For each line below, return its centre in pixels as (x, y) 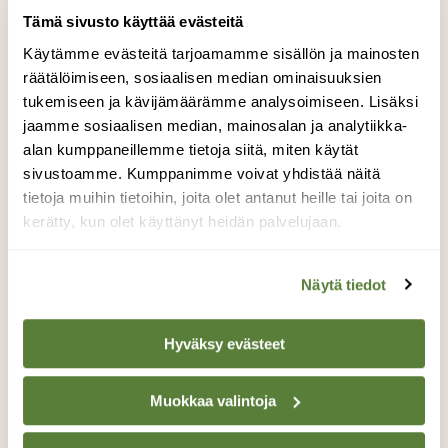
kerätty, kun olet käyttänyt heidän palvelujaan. (182, 221)
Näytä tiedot (344, 284)
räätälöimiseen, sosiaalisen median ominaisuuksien (202, 77)
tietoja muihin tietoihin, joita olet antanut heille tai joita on (217, 197)
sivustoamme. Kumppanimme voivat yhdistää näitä (201, 173)
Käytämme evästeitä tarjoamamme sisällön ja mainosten (221, 53)
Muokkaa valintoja (212, 400)
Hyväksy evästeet (224, 344)
